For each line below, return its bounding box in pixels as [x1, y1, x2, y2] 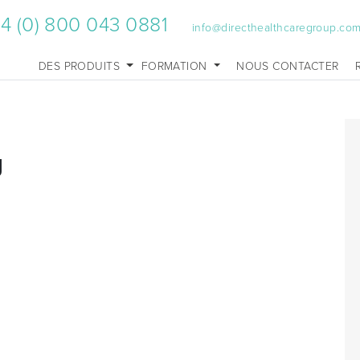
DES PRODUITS [38, 59, 124, 73]
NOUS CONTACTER [236, 59, 339, 73]
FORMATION [141, 59, 211, 73]
